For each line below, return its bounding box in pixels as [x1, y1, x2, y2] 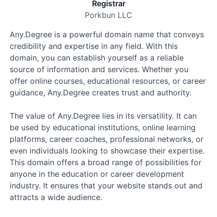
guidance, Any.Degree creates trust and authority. [10, 88, 191, 97]
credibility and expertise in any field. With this [10, 41, 178, 51]
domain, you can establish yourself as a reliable [10, 53, 184, 62]
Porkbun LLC [85, 10, 132, 20]
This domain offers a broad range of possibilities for [10, 157, 201, 167]
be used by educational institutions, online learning [10, 123, 196, 132]
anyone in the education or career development [10, 169, 184, 179]
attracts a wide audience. [10, 192, 102, 202]
